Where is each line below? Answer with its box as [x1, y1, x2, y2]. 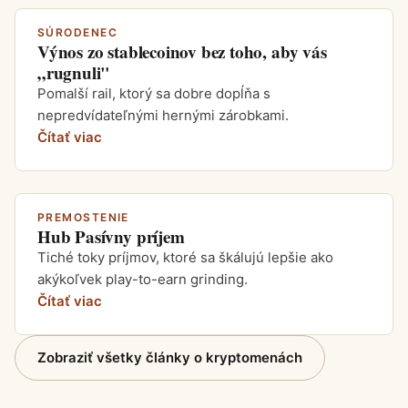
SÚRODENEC [37, 25, 117, 39]
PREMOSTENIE [37, 210, 129, 224]
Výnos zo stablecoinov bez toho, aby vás [37, 39, 327, 64]
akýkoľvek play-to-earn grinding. [37, 270, 248, 288]
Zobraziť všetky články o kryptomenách [37, 349, 302, 366]
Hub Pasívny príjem [37, 224, 185, 249]
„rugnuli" [37, 60, 111, 85]
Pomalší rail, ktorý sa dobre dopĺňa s [37, 85, 270, 102]
